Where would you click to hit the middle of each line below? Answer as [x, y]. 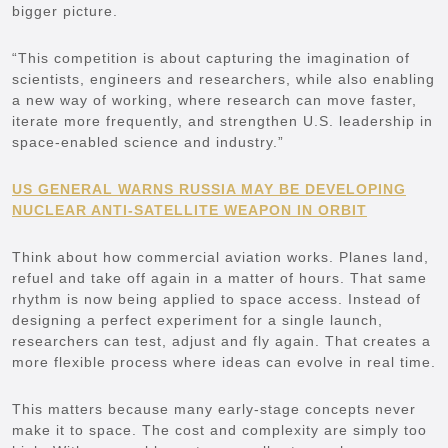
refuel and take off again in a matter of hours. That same [219, 277]
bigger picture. [65, 10]
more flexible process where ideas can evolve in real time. [224, 361]
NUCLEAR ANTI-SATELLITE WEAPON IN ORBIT [189, 209]
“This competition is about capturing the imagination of [211, 57]
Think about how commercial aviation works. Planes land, [220, 256]
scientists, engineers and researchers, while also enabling [223, 78]
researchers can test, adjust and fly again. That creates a [221, 340]
